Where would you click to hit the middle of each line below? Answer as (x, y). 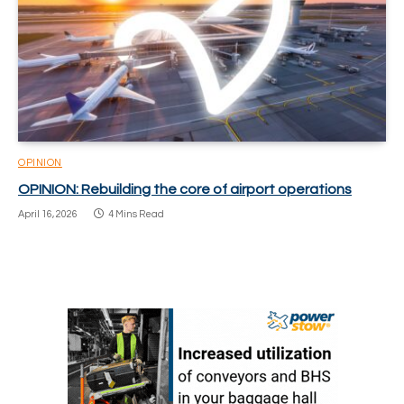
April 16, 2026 (48, 215)
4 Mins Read (136, 215)
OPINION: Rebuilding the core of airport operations (185, 190)
